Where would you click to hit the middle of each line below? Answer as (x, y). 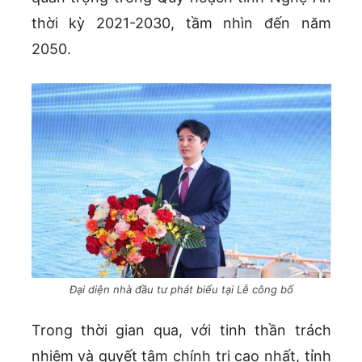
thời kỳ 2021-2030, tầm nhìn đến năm (181, 23)
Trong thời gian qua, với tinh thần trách (181, 330)
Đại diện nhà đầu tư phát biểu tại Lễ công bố (181, 290)
